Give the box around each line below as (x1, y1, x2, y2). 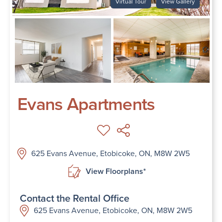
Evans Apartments (17, 90, 155, 117)
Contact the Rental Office (20, 191, 129, 206)
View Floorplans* (85, 165, 146, 177)
